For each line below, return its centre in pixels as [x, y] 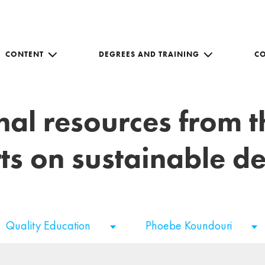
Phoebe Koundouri [190, 225]
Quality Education [50, 225]
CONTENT [25, 54]
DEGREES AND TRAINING [149, 54]
